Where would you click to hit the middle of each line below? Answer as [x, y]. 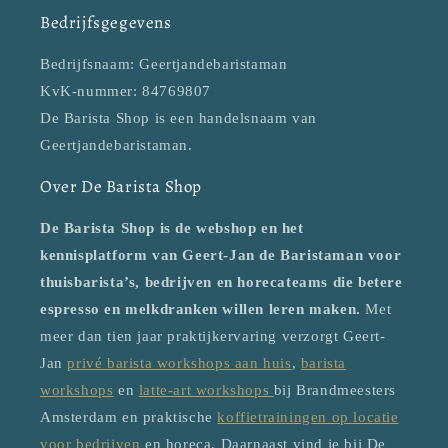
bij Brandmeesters [335, 390]
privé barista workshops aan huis [179, 363]
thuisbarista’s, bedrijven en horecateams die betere [221, 282]
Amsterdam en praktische [129, 417]
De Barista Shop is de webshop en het [172, 228]
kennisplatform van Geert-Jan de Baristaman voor [221, 255]
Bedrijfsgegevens [106, 23]
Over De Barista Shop [121, 187]
